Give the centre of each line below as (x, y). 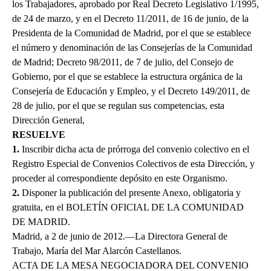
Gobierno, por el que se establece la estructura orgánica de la (127, 77)
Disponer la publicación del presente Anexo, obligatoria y (130, 193)
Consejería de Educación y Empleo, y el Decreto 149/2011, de (131, 91)
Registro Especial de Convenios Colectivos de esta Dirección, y (133, 164)
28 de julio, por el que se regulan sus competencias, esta (118, 106)
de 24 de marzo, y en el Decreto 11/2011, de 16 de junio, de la (130, 19)
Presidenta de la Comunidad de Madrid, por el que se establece (132, 33)
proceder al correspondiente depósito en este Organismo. (120, 178)
